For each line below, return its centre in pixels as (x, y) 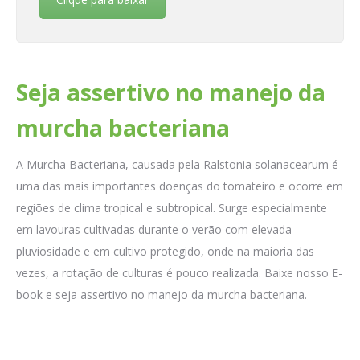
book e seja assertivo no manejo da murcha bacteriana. (162, 295)
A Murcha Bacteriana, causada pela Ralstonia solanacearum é (177, 165)
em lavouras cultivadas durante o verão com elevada (154, 230)
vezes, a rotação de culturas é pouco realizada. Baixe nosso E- (179, 273)
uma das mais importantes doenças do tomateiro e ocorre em (180, 186)
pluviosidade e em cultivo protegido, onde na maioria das (165, 252)
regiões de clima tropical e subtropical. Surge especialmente (172, 208)
